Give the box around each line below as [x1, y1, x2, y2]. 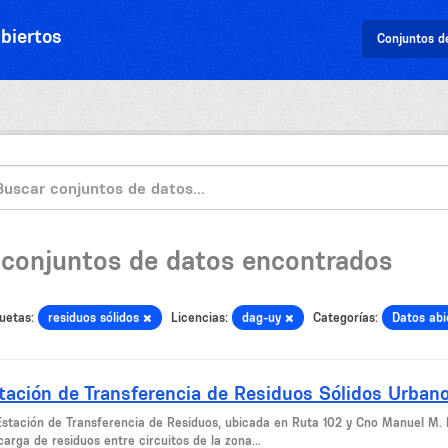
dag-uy [242, 310, 285, 325]
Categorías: [313, 310, 378, 325]
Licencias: [171, 310, 228, 325]
